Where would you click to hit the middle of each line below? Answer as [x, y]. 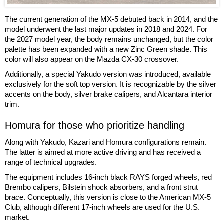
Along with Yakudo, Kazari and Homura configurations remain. [106, 142]
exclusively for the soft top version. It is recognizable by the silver [111, 84]
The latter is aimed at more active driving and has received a [103, 152]
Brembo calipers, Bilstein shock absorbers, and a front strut [101, 187]
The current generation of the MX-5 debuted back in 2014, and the [111, 19]
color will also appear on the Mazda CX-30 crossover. [92, 59]
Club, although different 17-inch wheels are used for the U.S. [102, 207]
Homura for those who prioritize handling [95, 126]
